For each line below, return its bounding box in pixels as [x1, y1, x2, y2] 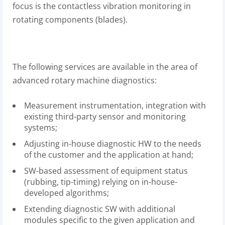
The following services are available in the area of [13, 61, 197, 72]
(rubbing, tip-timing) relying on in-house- [24, 176, 177, 187]
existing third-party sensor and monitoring [24, 111, 186, 122]
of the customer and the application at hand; [24, 149, 193, 160]
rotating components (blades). [13, 14, 128, 25]
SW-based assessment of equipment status [24, 165, 188, 176]
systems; [24, 122, 57, 133]
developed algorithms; [24, 187, 109, 198]
